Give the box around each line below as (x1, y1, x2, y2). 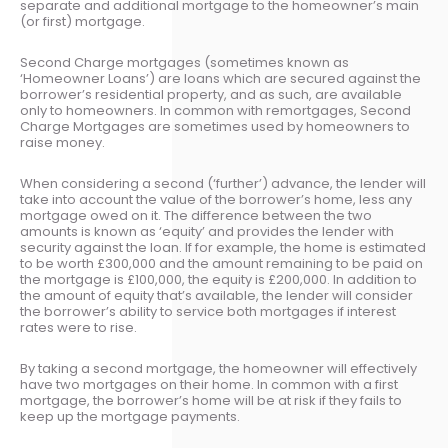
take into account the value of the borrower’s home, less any (20, 190, 412, 209)
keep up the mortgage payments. (20, 407, 240, 426)
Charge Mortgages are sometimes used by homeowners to (20, 117, 410, 136)
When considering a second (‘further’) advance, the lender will (20, 174, 426, 193)
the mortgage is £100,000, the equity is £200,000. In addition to (20, 270, 417, 289)
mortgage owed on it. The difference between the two (20, 206, 372, 225)
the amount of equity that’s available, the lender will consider (20, 286, 413, 305)
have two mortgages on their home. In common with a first (20, 375, 398, 394)
